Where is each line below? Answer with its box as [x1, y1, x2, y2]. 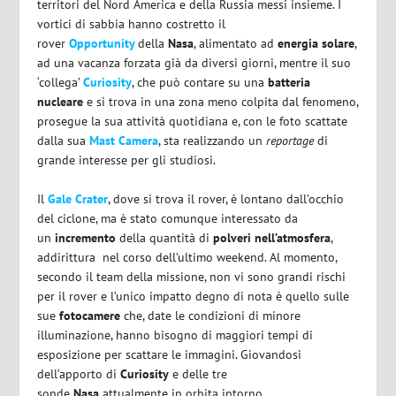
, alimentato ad [194, 34, 278, 51]
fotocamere [56, 308, 121, 324]
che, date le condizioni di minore [120, 308, 301, 324]
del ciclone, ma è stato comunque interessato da [37, 210, 299, 227]
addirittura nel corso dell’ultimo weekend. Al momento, [37, 249, 338, 266]
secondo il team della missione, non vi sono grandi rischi [37, 269, 346, 286]
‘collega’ [37, 73, 84, 90]
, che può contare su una [132, 73, 269, 90]
